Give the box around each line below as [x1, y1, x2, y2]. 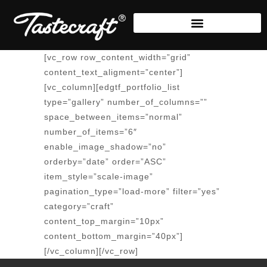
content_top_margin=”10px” [44, 216, 164, 226]
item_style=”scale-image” [44, 172, 153, 182]
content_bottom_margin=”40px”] [44, 231, 183, 241]
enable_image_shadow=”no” [44, 142, 166, 152]
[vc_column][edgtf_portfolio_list [44, 82, 180, 92]
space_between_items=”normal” [44, 112, 182, 122]
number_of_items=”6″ [44, 127, 137, 137]
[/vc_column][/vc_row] [44, 246, 138, 256]
